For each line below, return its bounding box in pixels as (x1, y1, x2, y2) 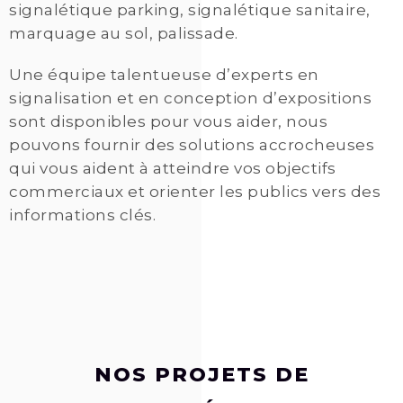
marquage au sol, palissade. (9, 24, 238, 43)
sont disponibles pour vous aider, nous (9, 112, 327, 131)
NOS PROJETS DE (94, 363, 309, 388)
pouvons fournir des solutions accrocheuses (9, 136, 374, 155)
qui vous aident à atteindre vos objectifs (9, 159, 336, 178)
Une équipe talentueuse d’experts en (9, 66, 319, 85)
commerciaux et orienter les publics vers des (9, 183, 381, 201)
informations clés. (9, 206, 156, 225)
